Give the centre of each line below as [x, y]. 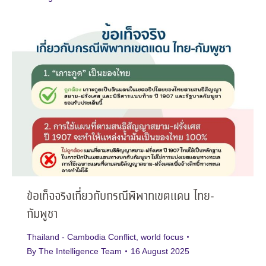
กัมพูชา [42, 215]
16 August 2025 [160, 251]
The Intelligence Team [80, 251]
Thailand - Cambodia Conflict [81, 237]
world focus [162, 237]
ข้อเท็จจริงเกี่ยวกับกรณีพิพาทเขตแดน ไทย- [121, 197]
